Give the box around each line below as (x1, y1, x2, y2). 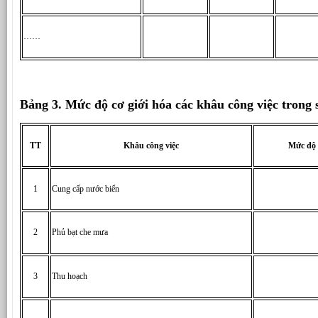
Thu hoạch (52, 271, 87, 282)
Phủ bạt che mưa (52, 227, 108, 238)
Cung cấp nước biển (52, 184, 119, 194)
